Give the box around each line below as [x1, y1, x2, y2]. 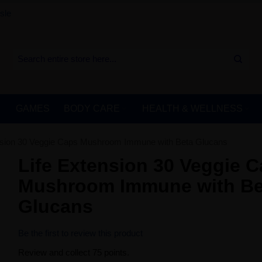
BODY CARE [63, 104, 120, 113]
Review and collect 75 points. [18, 247, 130, 257]
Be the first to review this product [18, 228, 143, 238]
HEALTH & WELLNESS [142, 104, 243, 113]
